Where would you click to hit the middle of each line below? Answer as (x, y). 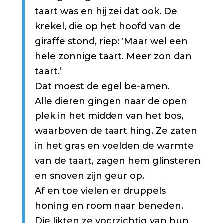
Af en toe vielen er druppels (100, 190)
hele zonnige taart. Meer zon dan (113, 56)
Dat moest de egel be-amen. (102, 86)
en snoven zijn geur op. (89, 175)
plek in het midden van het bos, (109, 116)
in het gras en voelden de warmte (114, 146)
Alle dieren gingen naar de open (111, 101)
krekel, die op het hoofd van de (108, 26)
